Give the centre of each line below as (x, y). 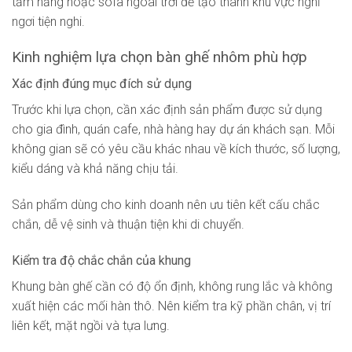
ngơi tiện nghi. (48, 21)
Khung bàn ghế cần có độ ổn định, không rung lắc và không (172, 286)
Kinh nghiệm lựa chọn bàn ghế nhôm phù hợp (159, 57)
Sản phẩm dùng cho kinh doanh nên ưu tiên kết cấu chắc (166, 204)
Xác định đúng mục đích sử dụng (102, 84)
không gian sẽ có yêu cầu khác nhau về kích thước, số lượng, (176, 149)
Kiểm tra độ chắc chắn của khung (101, 260)
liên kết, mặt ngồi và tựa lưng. (91, 325)
